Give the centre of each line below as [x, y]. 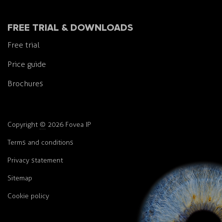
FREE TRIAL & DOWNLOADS [70, 27]
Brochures [25, 84]
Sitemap [20, 178]
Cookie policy [28, 196]
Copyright [24, 125]
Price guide [27, 64]
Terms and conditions [40, 143]
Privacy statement [35, 161]
